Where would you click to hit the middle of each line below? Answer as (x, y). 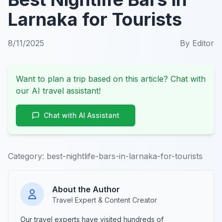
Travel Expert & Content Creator (105, 200)
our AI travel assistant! (58, 90)
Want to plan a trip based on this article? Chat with (111, 79)
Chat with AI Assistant (82, 115)
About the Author (86, 189)
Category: (26, 156)
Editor (203, 43)
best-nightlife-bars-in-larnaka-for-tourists (125, 156)
